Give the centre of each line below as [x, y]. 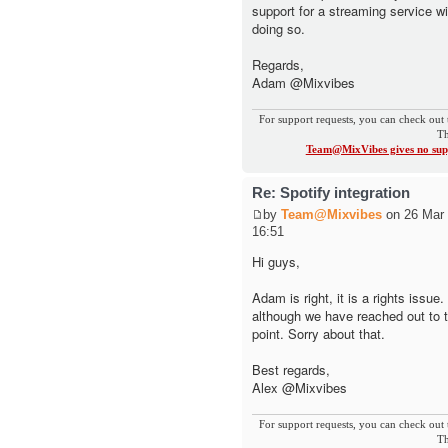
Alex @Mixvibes [299, 388]
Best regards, [290, 370]
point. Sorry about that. [318, 334]
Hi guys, [275, 262]
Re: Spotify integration [330, 192]
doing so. [278, 29]
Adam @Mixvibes [303, 83]
